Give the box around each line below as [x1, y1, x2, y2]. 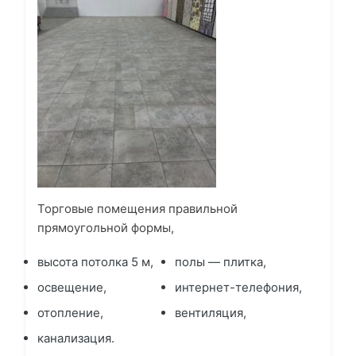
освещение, [37, 280, 106, 296]
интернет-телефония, [175, 280, 303, 296]
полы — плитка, [175, 254, 267, 270]
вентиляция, [175, 305, 247, 321]
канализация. [37, 331, 114, 346]
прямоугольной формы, [37, 220, 174, 236]
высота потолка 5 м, [37, 254, 153, 270]
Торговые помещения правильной [37, 201, 238, 217]
